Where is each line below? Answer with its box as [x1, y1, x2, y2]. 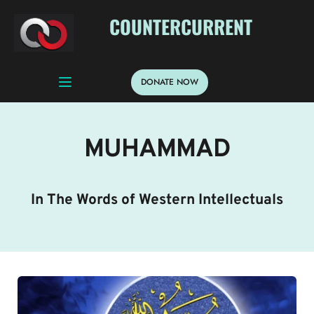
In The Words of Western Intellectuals [31, 190, 283, 210]
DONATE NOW [140, 75, 198, 88]
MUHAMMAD [83, 133, 231, 166]
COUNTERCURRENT [109, 12, 252, 41]
